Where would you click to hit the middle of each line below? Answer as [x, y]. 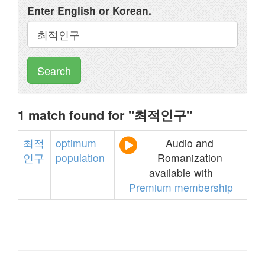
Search [54, 70]
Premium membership [181, 187]
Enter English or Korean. [89, 10]
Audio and [190, 143]
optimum [76, 143]
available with [181, 172]
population [80, 158]
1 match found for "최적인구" [105, 115]
